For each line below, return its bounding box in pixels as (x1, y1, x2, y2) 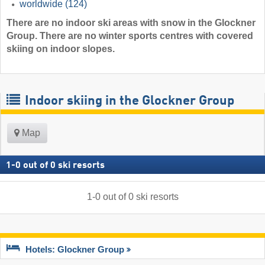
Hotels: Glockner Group (25, 244, 124, 254)
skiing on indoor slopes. (7, 44, 115, 54)
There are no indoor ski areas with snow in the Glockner (7, 18, 256, 28)
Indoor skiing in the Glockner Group (22, 95, 234, 108)
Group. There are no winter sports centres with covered (7, 31, 253, 41)
